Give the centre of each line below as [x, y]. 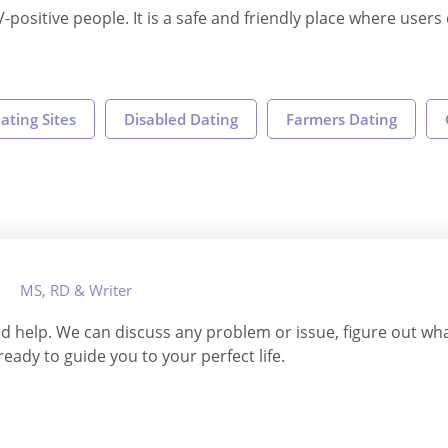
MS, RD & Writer [76, 289]
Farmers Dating [341, 118]
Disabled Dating [181, 118]
